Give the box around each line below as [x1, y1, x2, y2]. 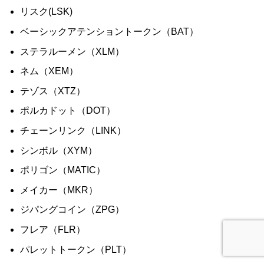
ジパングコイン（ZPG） [20, 204, 124, 214]
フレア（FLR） [20, 224, 85, 234]
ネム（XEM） [20, 66, 78, 76]
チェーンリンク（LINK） [20, 125, 126, 135]
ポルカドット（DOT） [20, 105, 115, 115]
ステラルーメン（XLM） [20, 46, 124, 56]
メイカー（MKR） [20, 184, 98, 194]
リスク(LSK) [20, 6, 72, 16]
